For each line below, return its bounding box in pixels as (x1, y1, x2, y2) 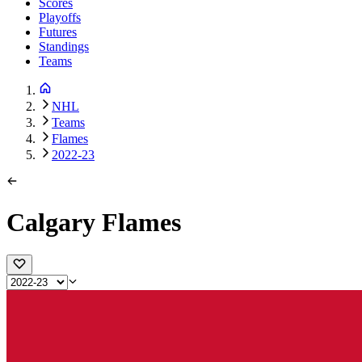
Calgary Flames (6, 207, 181, 237)
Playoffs (39, 11, 81, 25)
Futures (39, 25, 77, 40)
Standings (39, 40, 89, 54)
